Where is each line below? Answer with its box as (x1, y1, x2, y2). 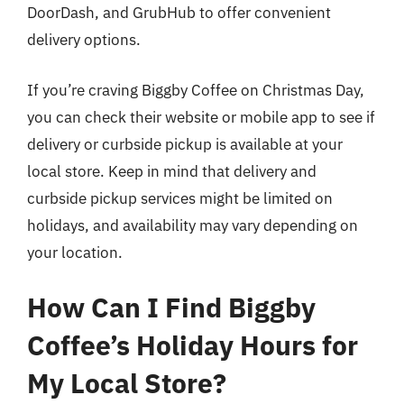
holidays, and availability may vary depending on (27, 215, 358, 235)
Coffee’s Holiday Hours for (27, 327, 358, 363)
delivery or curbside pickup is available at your (27, 133, 343, 154)
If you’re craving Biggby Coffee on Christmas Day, (27, 79, 364, 100)
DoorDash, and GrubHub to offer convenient (27, 3, 331, 23)
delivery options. (27, 30, 141, 50)
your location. (27, 242, 123, 262)
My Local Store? (27, 365, 226, 400)
